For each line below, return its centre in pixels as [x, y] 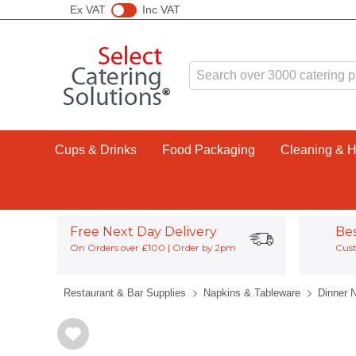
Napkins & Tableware [252, 293]
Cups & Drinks [95, 150]
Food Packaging [208, 150]
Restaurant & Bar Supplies [125, 293]
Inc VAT [161, 9]
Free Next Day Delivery [143, 232]
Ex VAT [88, 9]
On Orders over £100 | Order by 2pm [153, 248]
